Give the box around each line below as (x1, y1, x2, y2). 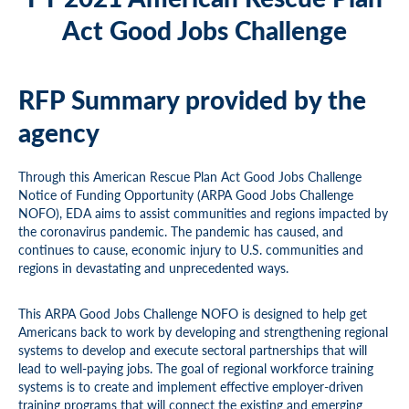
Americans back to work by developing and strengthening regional (18, 322, 388, 341)
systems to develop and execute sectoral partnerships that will (18, 341, 367, 359)
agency (18, 114, 100, 150)
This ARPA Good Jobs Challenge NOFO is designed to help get (18, 304, 367, 322)
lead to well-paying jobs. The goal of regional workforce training (18, 359, 373, 377)
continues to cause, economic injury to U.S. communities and (18, 240, 363, 258)
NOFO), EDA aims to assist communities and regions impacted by (18, 204, 388, 222)
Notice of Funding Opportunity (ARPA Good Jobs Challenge (18, 185, 353, 204)
